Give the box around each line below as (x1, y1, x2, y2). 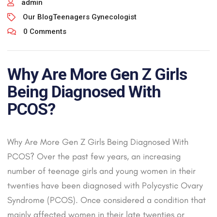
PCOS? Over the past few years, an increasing (7, 151, 181, 162)
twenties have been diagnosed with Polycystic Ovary (7, 180, 203, 191)
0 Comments (23, 27, 66, 36)
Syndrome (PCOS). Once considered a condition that (7, 195, 206, 206)
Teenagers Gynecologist (53, 13, 137, 22)
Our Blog (23, 13, 53, 22)
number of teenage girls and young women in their (7, 166, 196, 177)
